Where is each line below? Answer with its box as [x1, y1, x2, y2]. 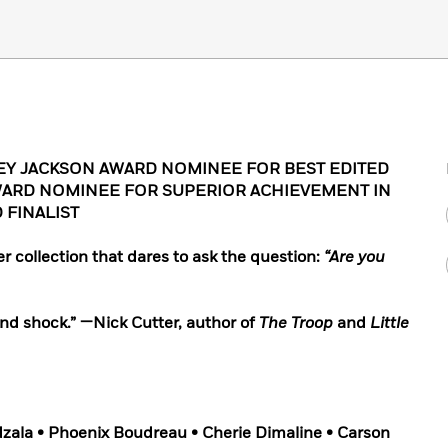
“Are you [324, 246, 385, 268]
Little [370, 312, 409, 334]
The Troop [259, 312, 333, 334]
